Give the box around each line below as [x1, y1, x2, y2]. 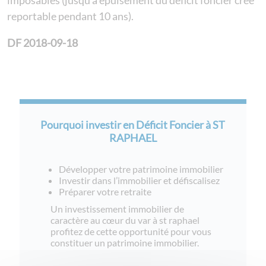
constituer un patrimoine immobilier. [50, 236, 199, 248]
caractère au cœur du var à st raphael [50, 214, 200, 226]
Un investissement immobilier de [50, 202, 185, 214]
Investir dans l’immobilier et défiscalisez [59, 174, 220, 186]
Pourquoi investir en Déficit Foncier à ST [40, 118, 226, 131]
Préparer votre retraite [59, 185, 152, 197]
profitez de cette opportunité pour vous [50, 225, 212, 237]
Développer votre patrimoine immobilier [59, 163, 224, 175]
